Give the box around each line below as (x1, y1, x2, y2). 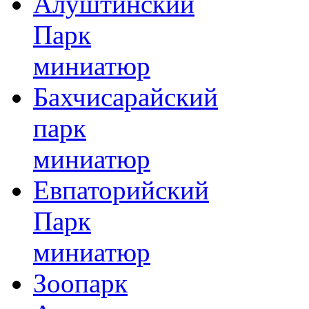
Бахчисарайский (33, 82, 218, 112)
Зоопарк (33, 268, 128, 299)
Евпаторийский (33, 175, 209, 206)
